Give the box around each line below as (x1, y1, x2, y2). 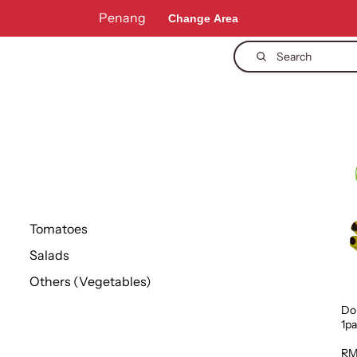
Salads (29, 247, 69, 263)
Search (276, 49, 312, 64)
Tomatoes (29, 221, 88, 237)
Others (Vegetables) (29, 273, 151, 289)
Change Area (168, 12, 238, 25)
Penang (99, 10, 148, 25)
